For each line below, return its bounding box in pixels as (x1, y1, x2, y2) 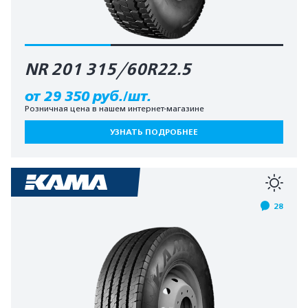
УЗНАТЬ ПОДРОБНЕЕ (110, 126, 198, 137)
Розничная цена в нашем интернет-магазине (25, 103, 204, 113)
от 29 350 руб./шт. (25, 88, 151, 104)
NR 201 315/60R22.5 (25, 59, 191, 80)
